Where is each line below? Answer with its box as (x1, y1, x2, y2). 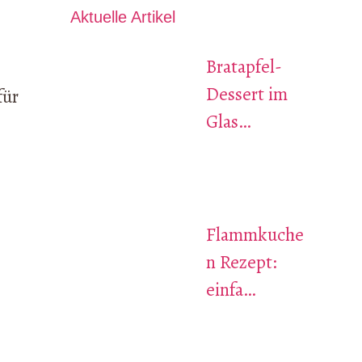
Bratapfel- (205, 53, 282, 79)
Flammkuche (205, 222, 304, 248)
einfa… (205, 277, 255, 303)
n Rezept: (205, 250, 277, 276)
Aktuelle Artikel (70, 7, 176, 26)
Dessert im (205, 81, 288, 107)
